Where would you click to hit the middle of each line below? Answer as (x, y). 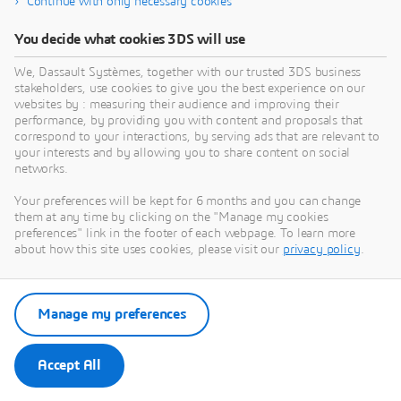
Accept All (69, 365)
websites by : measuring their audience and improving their (177, 105)
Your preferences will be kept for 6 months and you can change (188, 201)
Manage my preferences (112, 314)
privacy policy (321, 250)
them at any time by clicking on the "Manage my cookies (171, 218)
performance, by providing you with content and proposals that (189, 121)
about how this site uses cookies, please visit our (149, 250)
